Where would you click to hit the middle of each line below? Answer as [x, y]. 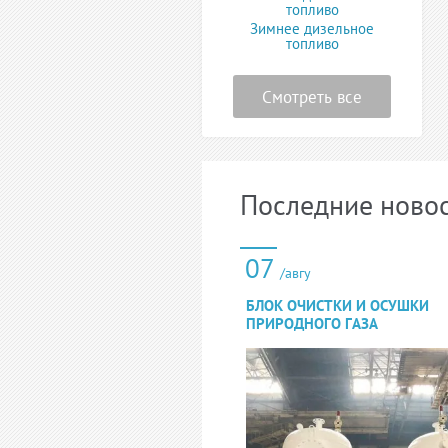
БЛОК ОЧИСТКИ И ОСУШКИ [337, 305]
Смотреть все [312, 97]
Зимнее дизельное [312, 28]
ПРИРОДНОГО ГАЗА [312, 323]
